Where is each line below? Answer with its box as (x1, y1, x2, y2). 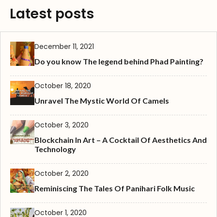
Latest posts (10, 4, 94, 24)
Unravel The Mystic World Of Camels (34, 96, 169, 106)
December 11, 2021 (34, 42, 94, 52)
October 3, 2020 (34, 120, 89, 130)
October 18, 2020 (34, 81, 91, 91)
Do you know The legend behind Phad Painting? (34, 57, 203, 66)
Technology (34, 144, 76, 154)
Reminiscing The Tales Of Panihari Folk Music (34, 184, 195, 193)
